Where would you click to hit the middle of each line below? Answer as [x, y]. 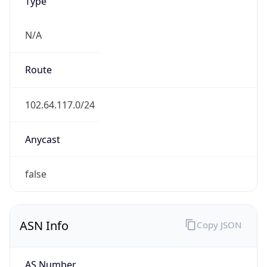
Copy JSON [219, 224]
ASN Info [44, 226]
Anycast [42, 139]
